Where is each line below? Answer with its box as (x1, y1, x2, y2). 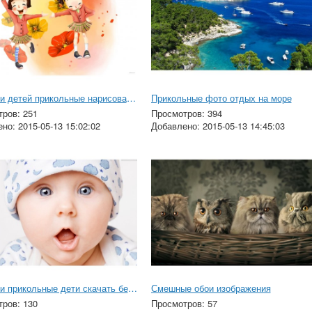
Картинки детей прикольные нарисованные (126, 91, 136, 104)
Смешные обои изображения (150, 281, 271, 295)
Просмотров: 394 (150, 106, 222, 120)
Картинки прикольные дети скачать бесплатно (127, 281, 137, 295)
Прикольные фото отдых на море (150, 91, 292, 104)
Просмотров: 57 (150, 297, 217, 311)
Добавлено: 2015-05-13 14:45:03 (150, 118, 285, 132)
